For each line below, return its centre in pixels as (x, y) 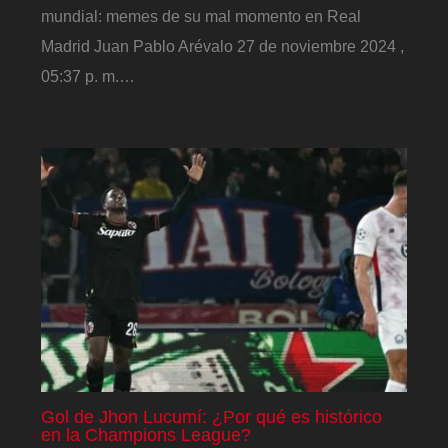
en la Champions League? (146, 435)
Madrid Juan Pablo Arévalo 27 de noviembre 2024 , (223, 46)
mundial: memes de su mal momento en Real (201, 16)
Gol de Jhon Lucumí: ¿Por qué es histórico (212, 417)
